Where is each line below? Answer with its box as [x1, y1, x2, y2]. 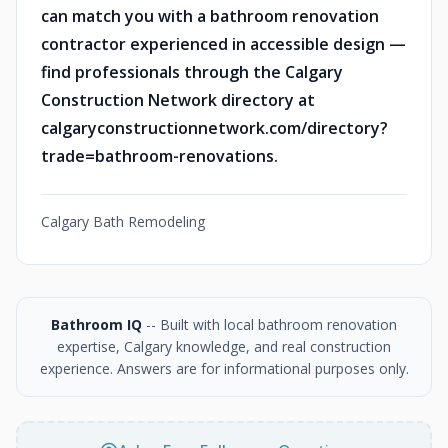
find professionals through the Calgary [41, 61, 343, 83]
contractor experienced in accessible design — [41, 33, 406, 55]
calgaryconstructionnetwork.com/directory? [41, 117, 388, 139]
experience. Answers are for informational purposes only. [39, 359, 409, 378]
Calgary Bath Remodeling [41, 212, 205, 231]
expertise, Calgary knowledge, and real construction [57, 337, 391, 356]
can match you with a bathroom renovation [41, 5, 379, 27]
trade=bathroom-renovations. [41, 145, 278, 167]
